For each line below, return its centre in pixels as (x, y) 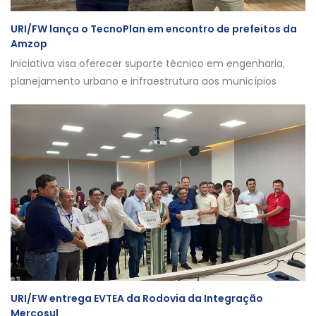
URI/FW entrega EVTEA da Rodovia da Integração (137, 298)
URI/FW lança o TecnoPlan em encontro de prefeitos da (154, 29)
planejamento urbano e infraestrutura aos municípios (144, 81)
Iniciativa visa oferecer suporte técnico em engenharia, (148, 63)
